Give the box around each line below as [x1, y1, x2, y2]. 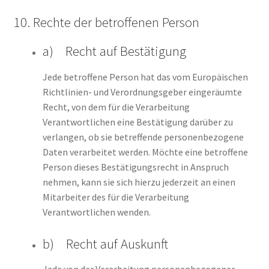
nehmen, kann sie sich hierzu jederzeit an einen [42, 175, 235, 188]
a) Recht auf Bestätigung [42, 43, 186, 60]
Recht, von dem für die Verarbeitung [42, 100, 190, 113]
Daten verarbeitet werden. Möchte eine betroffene [42, 145, 248, 158]
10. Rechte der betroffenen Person [13, 14, 199, 31]
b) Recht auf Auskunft [42, 235, 168, 253]
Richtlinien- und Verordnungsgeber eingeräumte [42, 85, 242, 98]
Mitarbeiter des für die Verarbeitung [42, 190, 189, 203]
